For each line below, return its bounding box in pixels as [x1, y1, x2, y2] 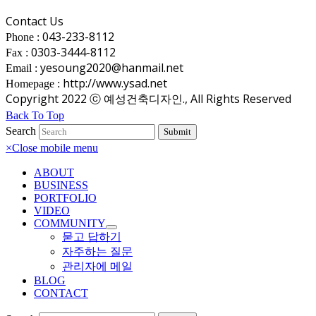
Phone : [6, 30, 39, 43]
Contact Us [6, 13, 63, 29]
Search [6, 124, 36, 137]
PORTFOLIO [34, 191, 97, 204]
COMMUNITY [34, 217, 106, 229]
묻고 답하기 [62, 230, 121, 243]
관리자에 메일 [62, 260, 133, 272]
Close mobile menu [12, 141, 98, 154]
